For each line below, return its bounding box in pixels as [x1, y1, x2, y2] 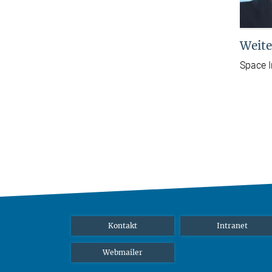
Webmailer [103, 248, 143, 257]
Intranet [216, 221, 248, 230]
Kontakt [108, 221, 137, 230]
